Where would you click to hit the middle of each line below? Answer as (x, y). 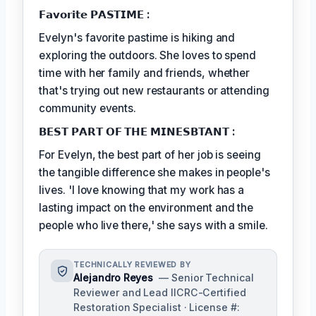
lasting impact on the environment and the (146, 208)
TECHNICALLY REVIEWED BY (132, 265)
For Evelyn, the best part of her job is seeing (150, 155)
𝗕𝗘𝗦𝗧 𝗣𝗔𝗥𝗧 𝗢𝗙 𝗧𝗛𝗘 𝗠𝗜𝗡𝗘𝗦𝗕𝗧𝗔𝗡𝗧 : (137, 132)
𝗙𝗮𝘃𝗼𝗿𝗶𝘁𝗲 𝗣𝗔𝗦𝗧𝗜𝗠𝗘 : (94, 15)
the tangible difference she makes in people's (154, 173)
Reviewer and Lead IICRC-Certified (160, 293)
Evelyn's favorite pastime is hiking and (137, 38)
